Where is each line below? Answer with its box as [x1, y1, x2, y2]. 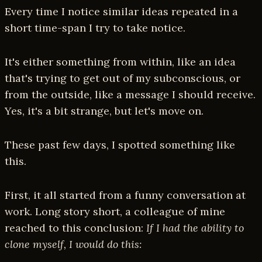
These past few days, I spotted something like [5, 138, 235, 152]
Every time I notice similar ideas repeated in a [5, 5, 238, 19]
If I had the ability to [146, 221, 244, 235]
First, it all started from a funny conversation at [5, 188, 246, 202]
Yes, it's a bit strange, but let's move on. [5, 104, 204, 118]
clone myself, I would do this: [5, 237, 142, 251]
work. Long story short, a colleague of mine [5, 205, 225, 219]
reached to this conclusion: [5, 221, 146, 235]
